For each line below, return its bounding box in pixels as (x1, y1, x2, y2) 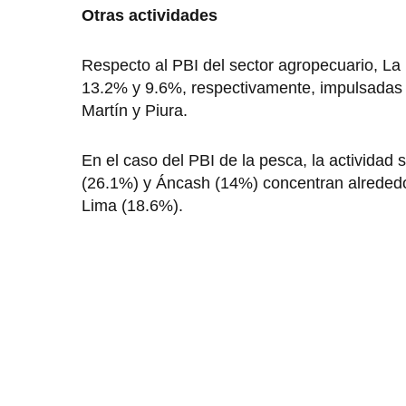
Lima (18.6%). (82, 197, 183, 216)
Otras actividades (82, 6, 217, 25)
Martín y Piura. (82, 101, 188, 121)
